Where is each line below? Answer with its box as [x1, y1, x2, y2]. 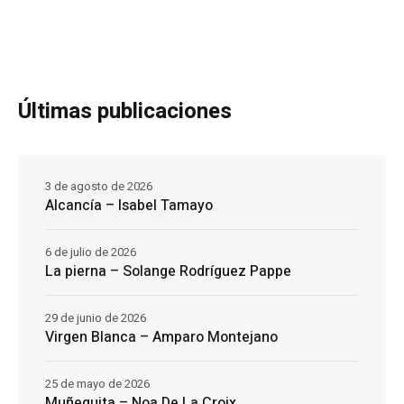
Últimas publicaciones [18, 96, 232, 128]
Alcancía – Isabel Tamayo [45, 195, 213, 217]
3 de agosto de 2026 [45, 178, 152, 196]
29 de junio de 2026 [45, 309, 146, 327]
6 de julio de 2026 [45, 243, 136, 262]
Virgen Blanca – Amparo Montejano [45, 326, 278, 349]
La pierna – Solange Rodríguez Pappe [45, 261, 291, 283]
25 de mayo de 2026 [45, 375, 150, 393]
